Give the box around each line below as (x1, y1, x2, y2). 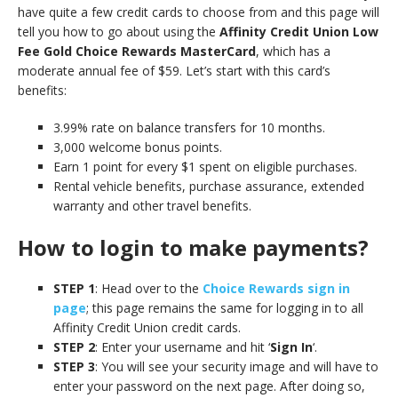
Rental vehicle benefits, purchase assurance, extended (53, 178, 364, 195)
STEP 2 (53, 338, 95, 355)
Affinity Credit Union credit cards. (53, 319, 241, 336)
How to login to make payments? (18, 233, 369, 262)
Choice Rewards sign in (203, 280, 350, 297)
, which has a (256, 43, 330, 60)
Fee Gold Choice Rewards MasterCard (18, 43, 256, 60)
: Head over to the (95, 280, 203, 297)
